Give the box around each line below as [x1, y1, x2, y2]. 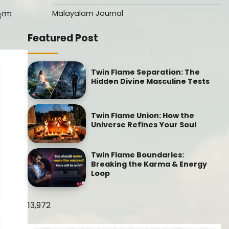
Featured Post [27, 31, 98, 45]
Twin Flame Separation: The [90, 67, 200, 78]
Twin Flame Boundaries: [90, 149, 184, 160]
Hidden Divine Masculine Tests [90, 76, 210, 87]
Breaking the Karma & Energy [90, 158, 207, 169]
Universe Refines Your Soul [90, 119, 196, 130]
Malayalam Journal [52, 8, 123, 18]
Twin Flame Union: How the [90, 110, 194, 121]
